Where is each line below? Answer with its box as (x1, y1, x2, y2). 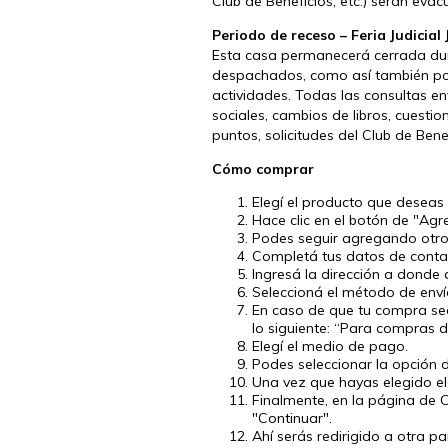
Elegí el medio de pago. (252, 336, 408, 355)
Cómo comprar (212, 159, 314, 178)
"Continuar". (252, 408, 332, 427)
